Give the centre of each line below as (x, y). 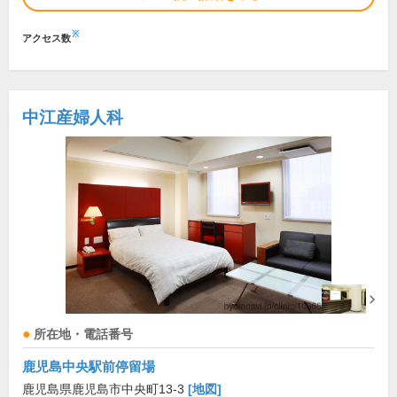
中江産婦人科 (73, 118)
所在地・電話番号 (83, 335)
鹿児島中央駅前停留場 (89, 367)
